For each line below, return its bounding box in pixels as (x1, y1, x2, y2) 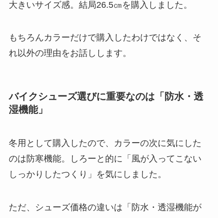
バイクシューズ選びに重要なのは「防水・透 (8, 91, 203, 102)
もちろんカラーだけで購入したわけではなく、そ (8, 33, 201, 43)
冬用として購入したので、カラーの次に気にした (8, 138, 201, 148)
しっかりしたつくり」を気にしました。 (8, 169, 166, 179)
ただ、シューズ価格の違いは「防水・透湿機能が (8, 202, 201, 212)
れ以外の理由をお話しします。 (8, 48, 131, 58)
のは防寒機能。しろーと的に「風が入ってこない (8, 153, 201, 163)
